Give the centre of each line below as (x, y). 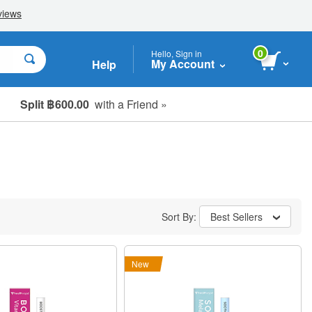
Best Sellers (236, 217)
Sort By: (180, 217)
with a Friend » (128, 104)
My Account (183, 63)
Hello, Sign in (177, 53)
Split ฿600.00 (55, 104)
